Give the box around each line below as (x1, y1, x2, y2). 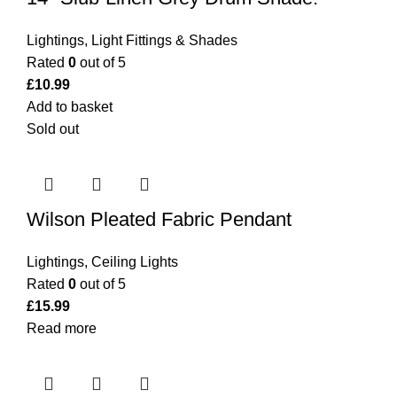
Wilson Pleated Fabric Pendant (27, 208, 292, 231)
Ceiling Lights (91, 254, 178, 270)
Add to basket (27, 99, 113, 115)
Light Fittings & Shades (91, 33, 237, 49)
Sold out (27, 121, 79, 137)
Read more (27, 321, 97, 337)
